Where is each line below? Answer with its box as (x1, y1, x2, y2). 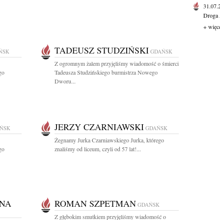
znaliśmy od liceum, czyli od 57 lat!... (55, 145, 141, 153)
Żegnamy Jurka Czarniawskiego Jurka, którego (55, 136, 164, 144)
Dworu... (55, 77, 76, 85)
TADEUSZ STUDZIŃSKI (55, 44, 149, 56)
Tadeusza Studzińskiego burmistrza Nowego (55, 68, 158, 76)
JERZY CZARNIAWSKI (55, 121, 144, 133)
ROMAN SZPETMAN (55, 197, 136, 209)
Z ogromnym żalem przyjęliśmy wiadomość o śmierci (55, 59, 179, 67)
